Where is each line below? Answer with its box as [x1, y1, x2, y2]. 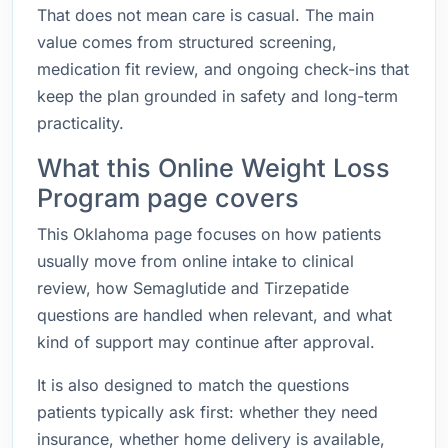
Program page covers [37, 183, 299, 213]
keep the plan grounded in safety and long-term [37, 86, 398, 106]
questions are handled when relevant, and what [37, 305, 392, 325]
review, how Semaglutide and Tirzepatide [37, 278, 349, 298]
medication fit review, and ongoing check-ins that [37, 59, 409, 79]
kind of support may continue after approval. [37, 332, 375, 352]
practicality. [37, 113, 124, 133]
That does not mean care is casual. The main [37, 5, 374, 25]
